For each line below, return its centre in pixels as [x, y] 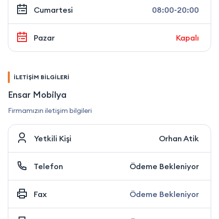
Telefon [48, 166]
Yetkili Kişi [53, 138]
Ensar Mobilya [37, 94]
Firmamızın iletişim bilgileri [50, 110]
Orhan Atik [179, 138]
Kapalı [187, 37]
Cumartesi [53, 10]
